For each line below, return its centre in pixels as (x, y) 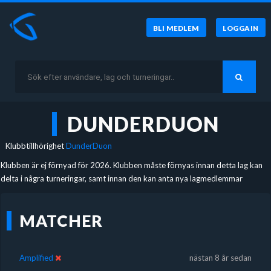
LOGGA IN (241, 28)
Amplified (36, 257)
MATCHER (61, 220)
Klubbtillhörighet (36, 145)
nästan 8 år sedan (221, 257)
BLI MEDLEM (176, 28)
